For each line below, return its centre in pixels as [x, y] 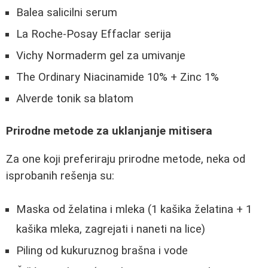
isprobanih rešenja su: [60, 176]
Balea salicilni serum [67, 12]
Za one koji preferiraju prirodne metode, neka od [126, 159]
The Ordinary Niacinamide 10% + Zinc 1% [118, 77]
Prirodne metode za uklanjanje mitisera [109, 131]
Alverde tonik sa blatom [75, 98]
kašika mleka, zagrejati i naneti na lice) [111, 229]
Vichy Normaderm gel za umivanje [101, 55]
